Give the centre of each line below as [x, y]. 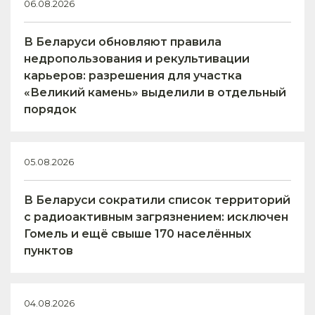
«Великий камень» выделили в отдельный [155, 93]
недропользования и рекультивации [137, 59]
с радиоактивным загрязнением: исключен [156, 217]
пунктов [49, 251]
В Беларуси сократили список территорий [157, 200]
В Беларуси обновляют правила [123, 42]
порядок [50, 110]
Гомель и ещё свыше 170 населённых [137, 234]
